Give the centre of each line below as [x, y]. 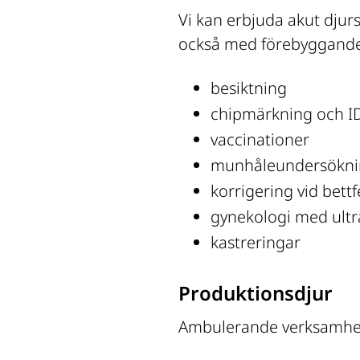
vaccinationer [260, 139]
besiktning [249, 88]
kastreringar [256, 242]
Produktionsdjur [256, 292]
